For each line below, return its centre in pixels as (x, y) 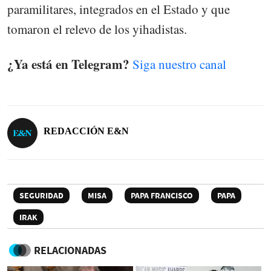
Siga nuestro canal (179, 64)
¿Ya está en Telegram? (68, 64)
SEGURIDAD (41, 195)
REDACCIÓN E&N (86, 131)
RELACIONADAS (70, 250)
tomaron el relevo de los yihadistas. (97, 29)
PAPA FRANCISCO (162, 195)
